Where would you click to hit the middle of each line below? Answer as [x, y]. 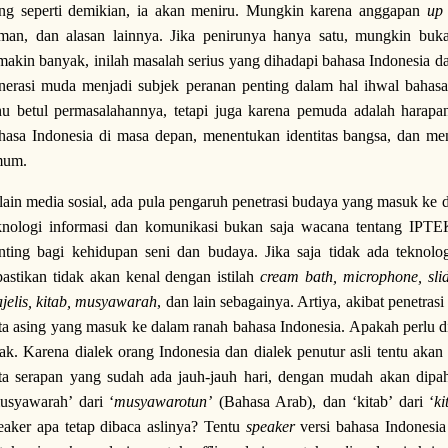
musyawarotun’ [163, 401]
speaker [270, 426]
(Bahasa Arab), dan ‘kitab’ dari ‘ [323, 401]
